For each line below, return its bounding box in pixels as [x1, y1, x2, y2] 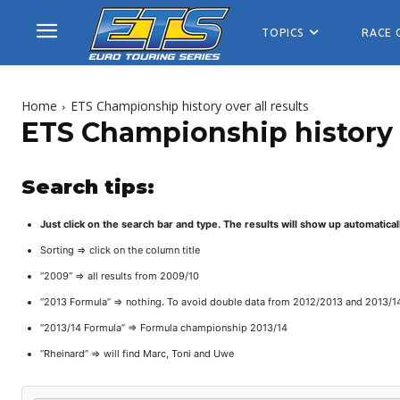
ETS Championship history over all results [71, 97, 309, 114]
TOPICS [262, 27, 304, 38]
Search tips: [21, 175, 154, 199]
